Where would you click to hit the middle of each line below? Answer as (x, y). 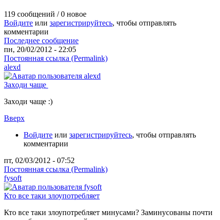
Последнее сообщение (41, 40)
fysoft (13, 178)
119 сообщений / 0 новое (45, 14)
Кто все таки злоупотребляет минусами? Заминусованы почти (108, 212)
